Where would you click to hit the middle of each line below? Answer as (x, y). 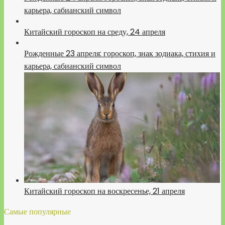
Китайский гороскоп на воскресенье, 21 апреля (104, 191)
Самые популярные (37, 212)
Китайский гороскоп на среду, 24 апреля (95, 32)
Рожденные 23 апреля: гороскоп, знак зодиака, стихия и (120, 53)
